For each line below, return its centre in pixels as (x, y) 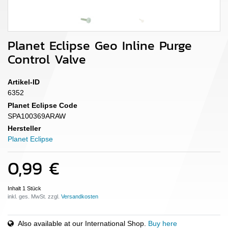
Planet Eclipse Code (42, 105)
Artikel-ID (24, 82)
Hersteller (24, 129)
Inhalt (15, 189)
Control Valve (47, 59)
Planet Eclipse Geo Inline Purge (100, 46)
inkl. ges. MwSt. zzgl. (34, 197)
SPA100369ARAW (37, 116)
